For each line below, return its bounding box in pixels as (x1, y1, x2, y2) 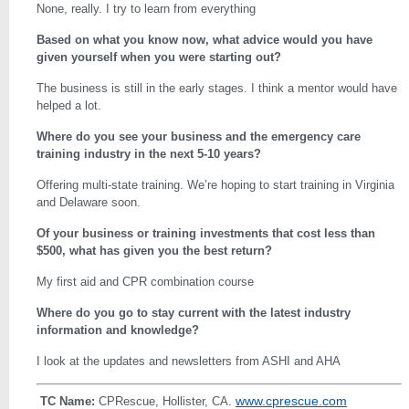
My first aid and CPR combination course (37, 275, 254, 288)
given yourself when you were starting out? (37, 50, 281, 64)
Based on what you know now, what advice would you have (37, 33, 372, 47)
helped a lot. (37, 99, 101, 112)
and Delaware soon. (37, 195, 141, 209)
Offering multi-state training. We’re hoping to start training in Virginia (37, 178, 394, 192)
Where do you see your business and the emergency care (37, 130, 361, 143)
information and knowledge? (37, 323, 199, 337)
